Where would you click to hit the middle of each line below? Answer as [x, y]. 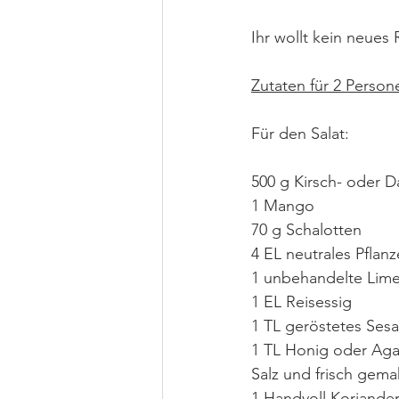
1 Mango [283, 205]
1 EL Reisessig [301, 301]
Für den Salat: [300, 133]
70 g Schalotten [306, 229]
